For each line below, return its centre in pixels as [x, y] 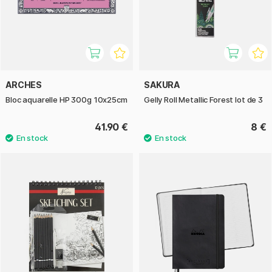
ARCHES [24, 84]
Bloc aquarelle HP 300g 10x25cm [66, 99]
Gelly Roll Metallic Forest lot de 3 [203, 99]
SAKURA [162, 84]
